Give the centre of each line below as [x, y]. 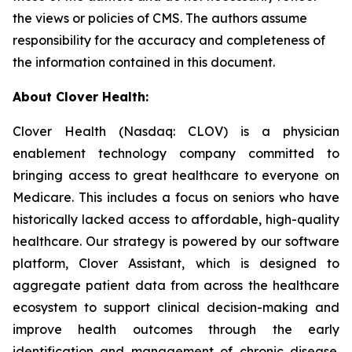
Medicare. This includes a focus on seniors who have [176, 197]
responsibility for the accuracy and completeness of [169, 40]
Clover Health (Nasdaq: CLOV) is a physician [176, 131]
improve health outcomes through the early [176, 329]
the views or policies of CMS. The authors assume [160, 18]
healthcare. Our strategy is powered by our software [176, 241]
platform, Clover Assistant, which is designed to [176, 263]
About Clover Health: [81, 97]
